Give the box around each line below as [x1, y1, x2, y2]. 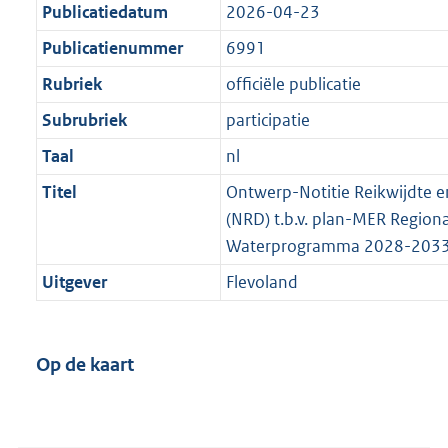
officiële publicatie [225, 73, 361, 96]
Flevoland [225, 271, 298, 294]
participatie [225, 109, 310, 132]
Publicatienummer [41, 37, 183, 60]
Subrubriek [41, 109, 127, 132]
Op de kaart [36, 353, 134, 377]
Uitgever [41, 271, 107, 294]
